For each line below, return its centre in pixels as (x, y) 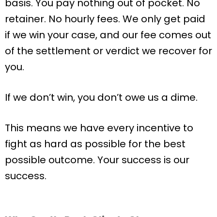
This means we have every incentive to (99, 128)
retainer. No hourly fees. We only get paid (105, 19)
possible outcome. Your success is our (97, 160)
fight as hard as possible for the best (95, 144)
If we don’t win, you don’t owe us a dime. (101, 97)
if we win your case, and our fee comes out (108, 35)
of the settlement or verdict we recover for (108, 51)
